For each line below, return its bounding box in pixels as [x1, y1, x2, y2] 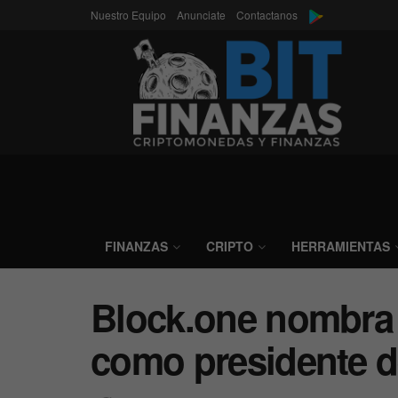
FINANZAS [105, 237, 168, 255]
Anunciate [177, 7, 226, 22]
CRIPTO [206, 237, 253, 255]
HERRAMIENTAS [291, 237, 390, 255]
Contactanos [236, 7, 298, 22]
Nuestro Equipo [91, 7, 166, 22]
